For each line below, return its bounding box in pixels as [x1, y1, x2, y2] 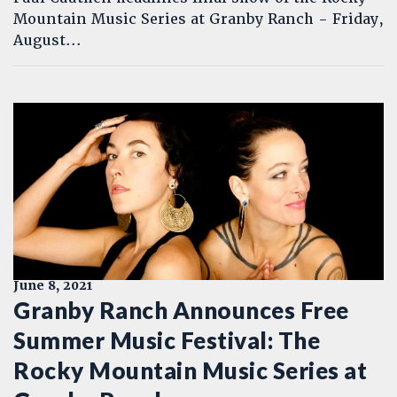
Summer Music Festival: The [13, 326, 320, 354]
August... [13, 31, 82, 50]
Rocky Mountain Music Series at [13, 356, 367, 385]
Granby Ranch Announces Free [13, 296, 349, 324]
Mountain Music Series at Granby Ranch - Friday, [13, 10, 384, 28]
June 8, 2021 [13, 277, 92, 293]
